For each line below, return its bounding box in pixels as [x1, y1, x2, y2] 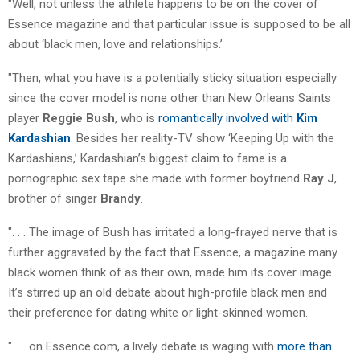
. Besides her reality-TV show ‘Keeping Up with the [71, 130, 334, 145]
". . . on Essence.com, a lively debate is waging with [8, 338, 277, 354]
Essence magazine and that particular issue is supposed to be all [8, 16, 350, 31]
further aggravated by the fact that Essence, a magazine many [8, 244, 337, 260]
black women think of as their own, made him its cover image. [8, 264, 334, 280]
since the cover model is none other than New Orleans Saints [8, 90, 331, 105]
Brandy [100, 190, 141, 206]
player [8, 110, 43, 125]
